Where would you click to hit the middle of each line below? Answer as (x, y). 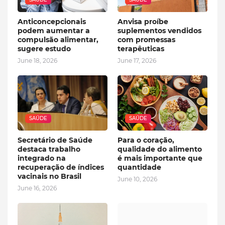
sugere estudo (44, 48)
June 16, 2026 (37, 188)
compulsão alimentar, (58, 39)
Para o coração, (146, 140)
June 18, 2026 (37, 60)
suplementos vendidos (159, 30)
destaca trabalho (49, 149)
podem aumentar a (54, 30)
